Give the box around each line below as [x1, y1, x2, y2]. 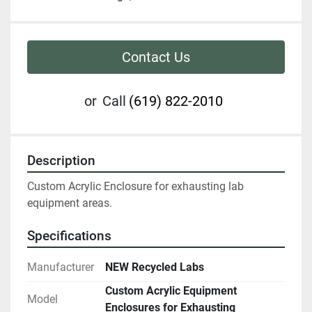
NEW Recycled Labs [105, 260, 204, 274]
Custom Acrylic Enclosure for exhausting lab [27, 180, 244, 194]
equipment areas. [27, 196, 118, 210]
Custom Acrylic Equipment [105, 284, 237, 298]
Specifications [27, 228, 111, 244]
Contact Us [122, 49, 190, 66]
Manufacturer [27, 260, 94, 274]
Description [27, 153, 95, 169]
